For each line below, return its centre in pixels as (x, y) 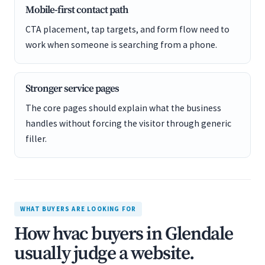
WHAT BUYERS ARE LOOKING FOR (78, 209)
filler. (36, 139)
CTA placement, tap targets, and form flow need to (127, 29)
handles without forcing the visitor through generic (128, 123)
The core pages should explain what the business (123, 108)
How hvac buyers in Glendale (124, 234)
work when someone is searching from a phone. (121, 45)
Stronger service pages (72, 89)
